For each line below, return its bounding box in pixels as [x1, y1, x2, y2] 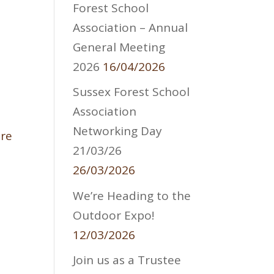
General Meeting [73, 39, 166, 55]
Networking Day [73, 123, 163, 139]
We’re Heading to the [73, 187, 191, 204]
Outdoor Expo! [73, 207, 155, 223]
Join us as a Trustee [73, 252, 182, 268]
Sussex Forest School [73, 84, 190, 100]
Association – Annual [73, 19, 188, 35]
